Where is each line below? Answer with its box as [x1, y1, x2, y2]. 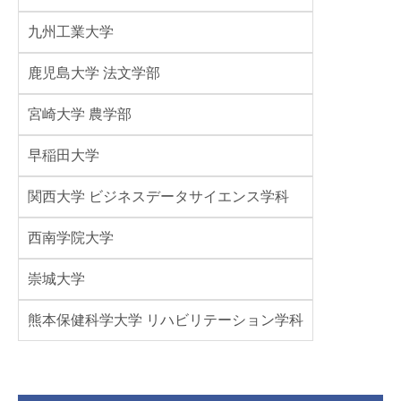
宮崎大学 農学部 [28, 107, 132, 122]
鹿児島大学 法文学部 [28, 65, 160, 81]
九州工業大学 [28, 24, 114, 39]
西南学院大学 [28, 230, 114, 245]
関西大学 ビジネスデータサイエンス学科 [28, 189, 289, 204]
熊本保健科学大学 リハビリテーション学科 [28, 312, 303, 328]
